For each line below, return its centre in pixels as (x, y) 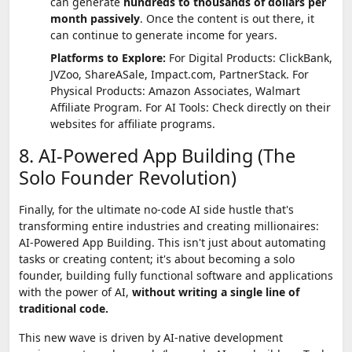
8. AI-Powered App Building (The (157, 155)
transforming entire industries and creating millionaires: (169, 225)
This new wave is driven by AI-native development (151, 337)
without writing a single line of (216, 291)
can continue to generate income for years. (164, 35)
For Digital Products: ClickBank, (249, 57)
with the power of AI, (75, 291)
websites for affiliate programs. (133, 123)
